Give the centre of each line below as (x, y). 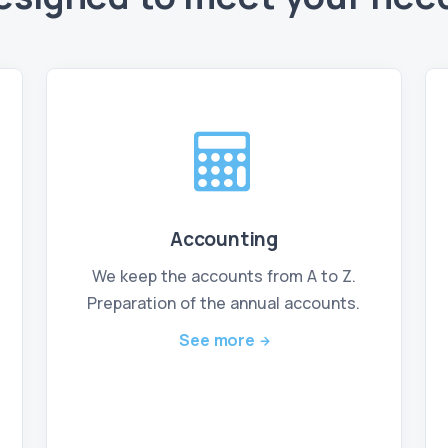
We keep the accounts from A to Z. (223, 276)
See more (217, 340)
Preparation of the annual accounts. (224, 303)
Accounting (223, 239)
